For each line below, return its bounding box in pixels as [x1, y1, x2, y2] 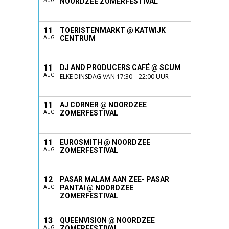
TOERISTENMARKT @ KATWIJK [60, 26, 166, 34]
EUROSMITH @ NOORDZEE [60, 138, 150, 146]
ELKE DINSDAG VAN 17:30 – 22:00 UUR [60, 72, 169, 81]
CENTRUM [60, 34, 96, 42]
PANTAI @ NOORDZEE [60, 184, 133, 192]
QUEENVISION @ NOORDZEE [60, 216, 155, 224]
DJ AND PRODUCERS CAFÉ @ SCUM [60, 63, 181, 72]
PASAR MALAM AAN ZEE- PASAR [60, 175, 169, 184]
